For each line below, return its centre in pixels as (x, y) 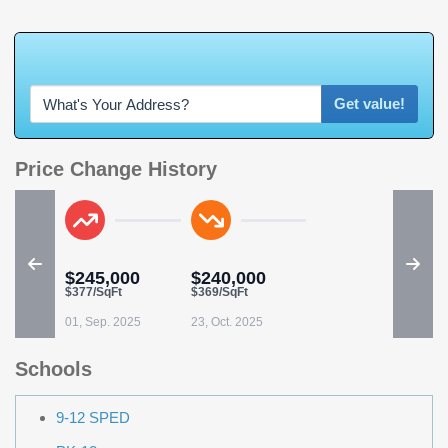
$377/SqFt (93, 292)
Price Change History (116, 169)
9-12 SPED (93, 418)
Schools (53, 369)
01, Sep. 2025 (103, 322)
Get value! (369, 104)
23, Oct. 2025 (227, 322)
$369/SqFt (219, 292)
